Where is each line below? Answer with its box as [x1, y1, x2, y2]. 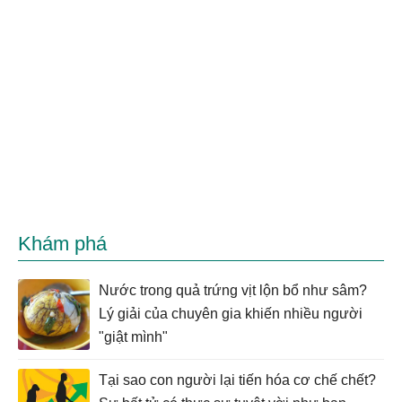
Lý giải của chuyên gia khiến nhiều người [99, 306, 363, 321]
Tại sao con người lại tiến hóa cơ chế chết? [99, 372, 376, 389]
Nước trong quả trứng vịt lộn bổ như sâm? [99, 283, 367, 298]
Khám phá [18, 232, 107, 255]
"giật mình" [99, 329, 168, 345]
